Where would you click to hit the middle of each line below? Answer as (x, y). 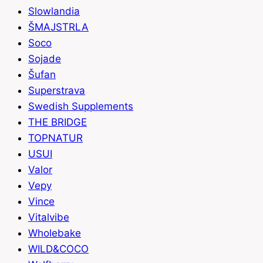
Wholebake (55, 233)
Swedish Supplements (81, 107)
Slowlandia (54, 11)
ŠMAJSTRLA (58, 27)
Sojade (45, 59)
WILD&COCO (58, 249)
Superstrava (57, 91)
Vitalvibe (49, 218)
